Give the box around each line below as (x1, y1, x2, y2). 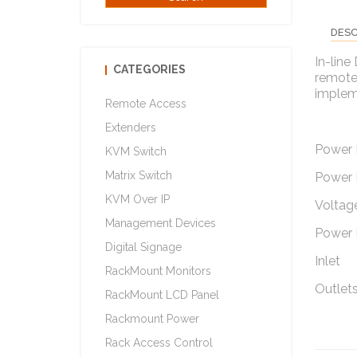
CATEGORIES (113, 63, 186, 76)
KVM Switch (105, 145, 167, 158)
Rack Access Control (105, 336, 213, 349)
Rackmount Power (105, 312, 199, 325)
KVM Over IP (105, 193, 170, 206)
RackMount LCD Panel (105, 288, 219, 301)
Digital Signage (105, 241, 182, 253)
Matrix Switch (105, 169, 172, 182)
